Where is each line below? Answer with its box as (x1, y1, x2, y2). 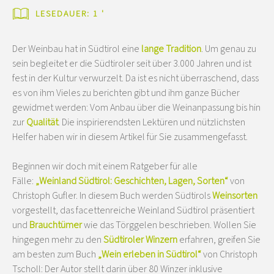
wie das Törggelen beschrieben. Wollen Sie (82, 218, 256, 232)
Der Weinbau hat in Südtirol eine (12, 42, 141, 56)
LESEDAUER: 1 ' (35, 7, 105, 20)
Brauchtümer (29, 218, 82, 232)
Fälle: (12, 174, 35, 188)
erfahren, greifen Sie (177, 232, 261, 246)
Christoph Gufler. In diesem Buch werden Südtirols (12, 188, 212, 202)
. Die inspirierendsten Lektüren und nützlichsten (58, 115, 245, 129)
